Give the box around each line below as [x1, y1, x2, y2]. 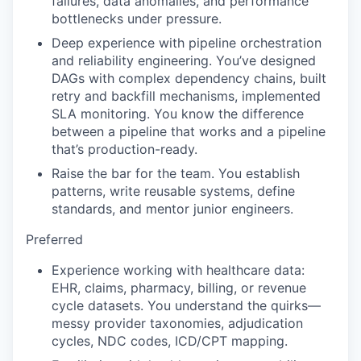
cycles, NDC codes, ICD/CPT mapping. [52, 333, 288, 349]
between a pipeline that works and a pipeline [52, 123, 326, 139]
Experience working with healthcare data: [52, 262, 305, 278]
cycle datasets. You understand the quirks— [52, 297, 321, 313]
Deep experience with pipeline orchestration [52, 35, 322, 51]
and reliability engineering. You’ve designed [52, 52, 316, 68]
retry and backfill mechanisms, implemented [52, 88, 321, 104]
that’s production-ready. [52, 141, 197, 157]
